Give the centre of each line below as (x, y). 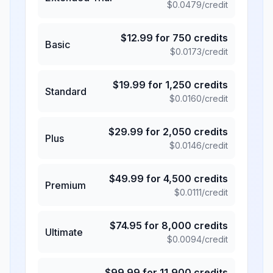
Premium (66, 185)
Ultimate (64, 232)
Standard (66, 91)
